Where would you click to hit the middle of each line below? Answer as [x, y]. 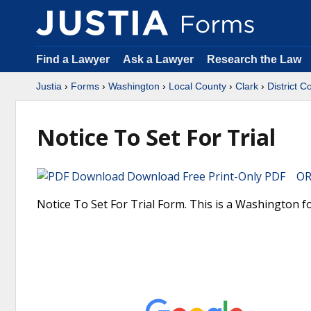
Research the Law [254, 59]
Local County [197, 86]
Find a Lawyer [73, 59]
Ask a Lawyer [160, 59]
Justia [49, 86]
